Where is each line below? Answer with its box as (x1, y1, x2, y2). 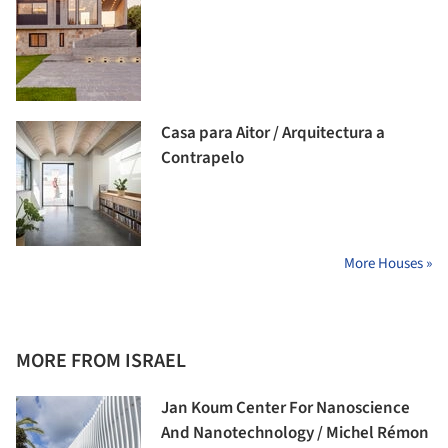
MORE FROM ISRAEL (16, 347, 186, 376)
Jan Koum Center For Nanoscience (161, 396, 410, 421)
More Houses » (344, 253, 432, 275)
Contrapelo (161, 146, 244, 171)
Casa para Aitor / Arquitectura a (161, 121, 385, 146)
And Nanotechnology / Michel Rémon (161, 421, 429, 446)
